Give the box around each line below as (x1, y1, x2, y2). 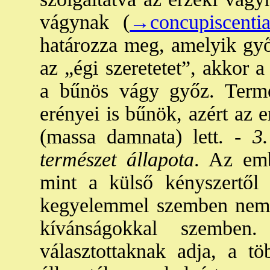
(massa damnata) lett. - (40, 125, 242, 148)
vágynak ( (40, 11, 130, 33)
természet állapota (40, 148, 195, 171)
